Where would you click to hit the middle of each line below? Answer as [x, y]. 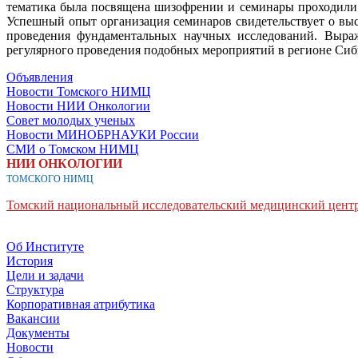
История [30, 261]
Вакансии [33, 318]
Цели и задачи [45, 275]
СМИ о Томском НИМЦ [73, 149]
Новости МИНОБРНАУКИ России [103, 134]
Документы [38, 332]
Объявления [40, 77]
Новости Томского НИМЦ [79, 91]
